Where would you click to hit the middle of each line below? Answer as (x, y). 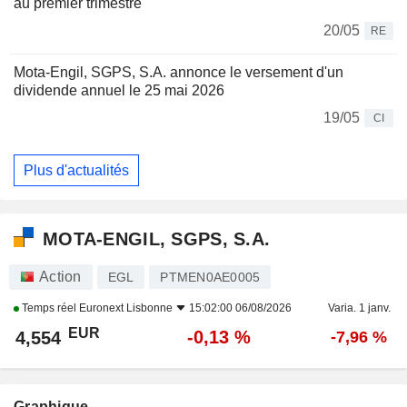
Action (60, 277)
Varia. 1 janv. (359, 308)
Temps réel (49, 308)
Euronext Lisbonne (126, 308)
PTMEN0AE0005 (210, 278)
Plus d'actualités (76, 170)
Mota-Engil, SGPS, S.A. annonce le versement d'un (179, 73)
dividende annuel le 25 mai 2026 (119, 91)
